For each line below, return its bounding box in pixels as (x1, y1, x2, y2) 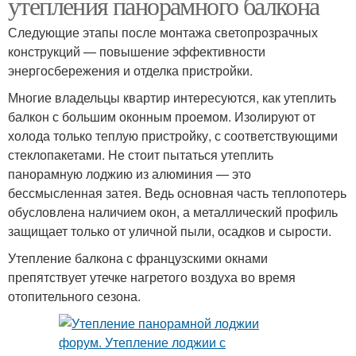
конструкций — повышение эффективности (8, 42, 265, 60)
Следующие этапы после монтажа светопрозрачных (8, 23, 318, 41)
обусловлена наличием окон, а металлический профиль (8, 203, 338, 221)
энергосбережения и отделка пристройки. (8, 61, 253, 79)
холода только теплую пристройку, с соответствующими (8, 126, 338, 145)
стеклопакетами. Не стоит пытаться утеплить (8, 145, 273, 164)
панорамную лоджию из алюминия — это (8, 164, 251, 183)
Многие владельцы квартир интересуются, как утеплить (8, 88, 336, 106)
